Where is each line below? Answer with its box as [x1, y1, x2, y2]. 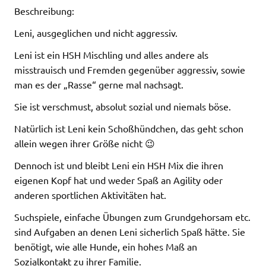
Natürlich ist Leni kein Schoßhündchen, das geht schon [14, 122, 243, 134]
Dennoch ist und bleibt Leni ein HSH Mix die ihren [14, 159, 223, 171]
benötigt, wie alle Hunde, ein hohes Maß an [14, 240, 197, 252]
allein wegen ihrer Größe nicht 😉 [14, 137, 155, 149]
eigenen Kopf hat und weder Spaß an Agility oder [14, 173, 223, 186]
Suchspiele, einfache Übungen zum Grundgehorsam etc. [14, 210, 251, 223]
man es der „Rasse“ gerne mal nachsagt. [14, 78, 183, 90]
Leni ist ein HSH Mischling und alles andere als [14, 48, 208, 61]
